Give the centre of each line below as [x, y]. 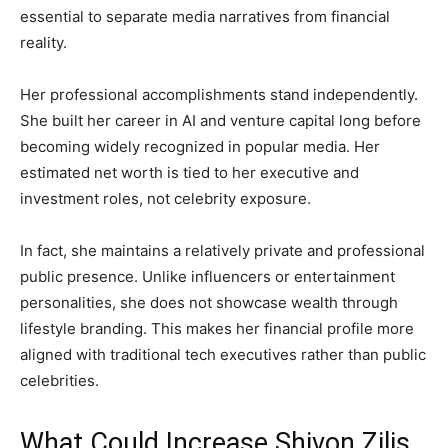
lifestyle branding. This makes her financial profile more [217, 329]
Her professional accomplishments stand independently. [219, 95]
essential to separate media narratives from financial [205, 17]
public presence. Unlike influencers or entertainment [207, 277]
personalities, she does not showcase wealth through [209, 303]
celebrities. [59, 381]
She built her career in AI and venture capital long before [220, 121]
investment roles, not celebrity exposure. [165, 199]
